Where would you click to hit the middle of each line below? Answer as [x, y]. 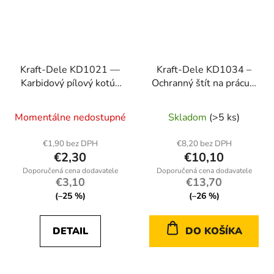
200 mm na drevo [70, 97]
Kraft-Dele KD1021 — [70, 70]
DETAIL [70, 231]
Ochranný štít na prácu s [204, 83]
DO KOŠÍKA [214, 231]
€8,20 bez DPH [204, 144]
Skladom [189, 118]
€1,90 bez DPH [70, 144]
